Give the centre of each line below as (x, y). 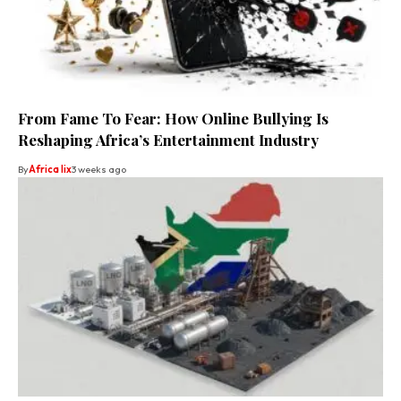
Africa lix (50, 170)
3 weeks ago (99, 170)
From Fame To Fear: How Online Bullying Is (173, 119)
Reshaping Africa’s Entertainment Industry (168, 140)
